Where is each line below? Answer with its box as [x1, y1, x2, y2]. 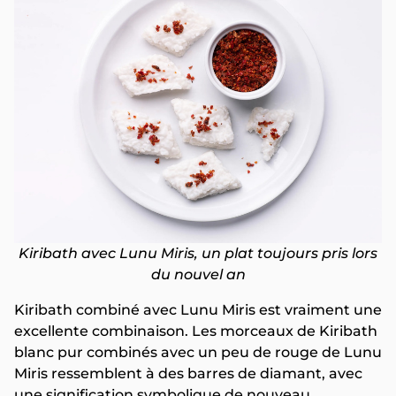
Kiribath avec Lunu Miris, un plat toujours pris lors [19, 245, 377, 263]
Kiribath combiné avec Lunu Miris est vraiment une [14, 301, 382, 319]
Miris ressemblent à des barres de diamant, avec [14, 365, 362, 383]
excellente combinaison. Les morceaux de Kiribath [14, 323, 377, 340]
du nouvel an [150, 266, 246, 284]
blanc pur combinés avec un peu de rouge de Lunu [14, 344, 382, 362]
